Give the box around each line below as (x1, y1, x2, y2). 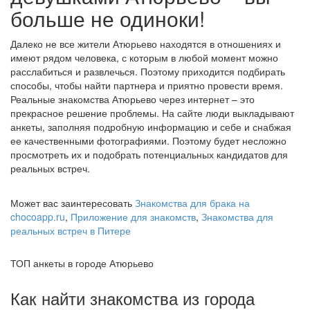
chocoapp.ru (10, 210, 65, 224)
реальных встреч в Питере (10, 224, 131, 237)
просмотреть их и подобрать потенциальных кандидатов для (10, 147, 288, 161)
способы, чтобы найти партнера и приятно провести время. (10, 78, 283, 92)
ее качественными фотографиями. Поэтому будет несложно (10, 134, 286, 147)
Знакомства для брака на (135, 196, 250, 210)
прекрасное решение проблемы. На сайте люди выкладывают (10, 106, 294, 120)
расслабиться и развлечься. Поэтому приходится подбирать (10, 64, 285, 78)
